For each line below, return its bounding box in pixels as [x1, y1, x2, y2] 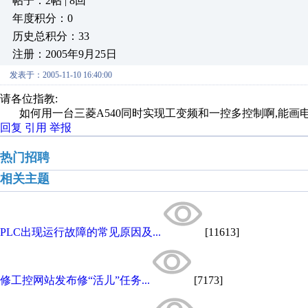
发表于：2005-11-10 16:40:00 [10, 70, 112, 80]
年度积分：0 [12, 12, 73, 24]
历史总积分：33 [12, 30, 89, 42]
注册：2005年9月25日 [12, 48, 117, 60]
